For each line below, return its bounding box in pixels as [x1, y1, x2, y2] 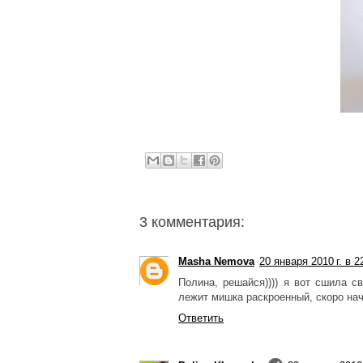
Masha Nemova [178, 254, 254, 267]
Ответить [178, 311, 224, 324]
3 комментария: [139, 213, 245, 230]
